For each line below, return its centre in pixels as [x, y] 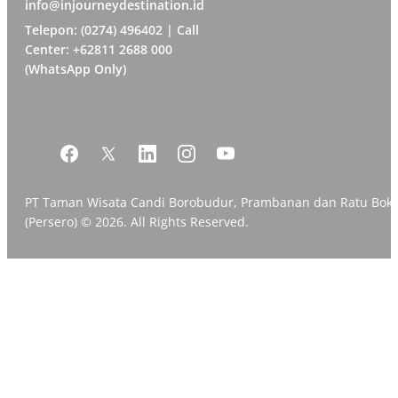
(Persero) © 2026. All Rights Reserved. [137, 222]
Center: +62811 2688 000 [99, 50]
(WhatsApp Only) [76, 69]
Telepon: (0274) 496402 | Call [112, 30]
